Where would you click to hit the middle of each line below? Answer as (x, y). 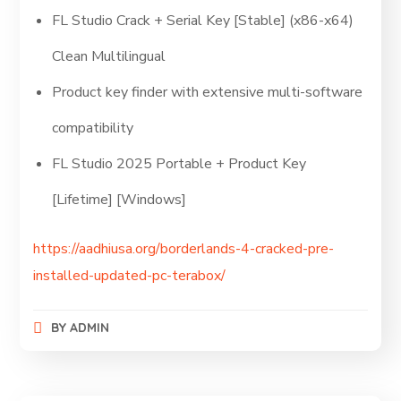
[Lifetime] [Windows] (119, 200)
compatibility (93, 128)
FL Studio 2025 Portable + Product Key (179, 164)
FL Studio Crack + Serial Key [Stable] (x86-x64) (203, 21)
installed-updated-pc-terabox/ (130, 276)
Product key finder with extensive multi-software (208, 92)
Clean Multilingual (109, 56)
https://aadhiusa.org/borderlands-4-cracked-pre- (184, 249)
